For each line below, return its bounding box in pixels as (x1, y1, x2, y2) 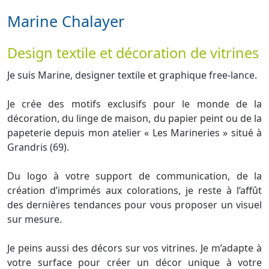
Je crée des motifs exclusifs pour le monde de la (7, 97, 262, 110)
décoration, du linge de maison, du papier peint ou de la (7, 111, 262, 125)
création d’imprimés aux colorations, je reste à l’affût (7, 183, 262, 197)
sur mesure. (7, 212, 62, 226)
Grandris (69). (7, 140, 69, 154)
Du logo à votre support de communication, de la (7, 169, 262, 183)
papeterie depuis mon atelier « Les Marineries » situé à (7, 125, 262, 139)
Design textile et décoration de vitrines (7, 43, 259, 62)
